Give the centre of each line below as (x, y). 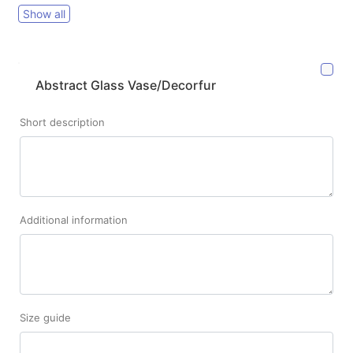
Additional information (74, 220)
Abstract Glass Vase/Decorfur (126, 85)
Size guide (45, 318)
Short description (62, 123)
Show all (44, 14)
